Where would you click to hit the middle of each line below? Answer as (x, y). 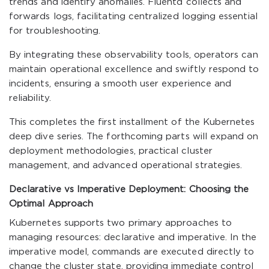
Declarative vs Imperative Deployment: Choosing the (129, 189)
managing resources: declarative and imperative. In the (133, 237)
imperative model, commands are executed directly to (132, 252)
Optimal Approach (51, 204)
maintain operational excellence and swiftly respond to (134, 69)
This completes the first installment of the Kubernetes (132, 122)
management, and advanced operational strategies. (126, 165)
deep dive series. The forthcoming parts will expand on (134, 137)
